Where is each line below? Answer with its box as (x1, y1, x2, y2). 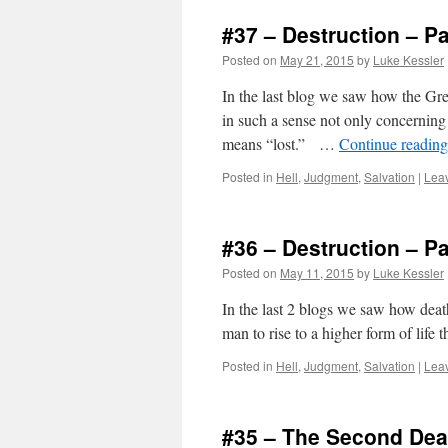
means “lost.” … (222, 133, 339, 154)
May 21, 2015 (280, 51, 354, 68)
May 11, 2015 (280, 264, 354, 281)
